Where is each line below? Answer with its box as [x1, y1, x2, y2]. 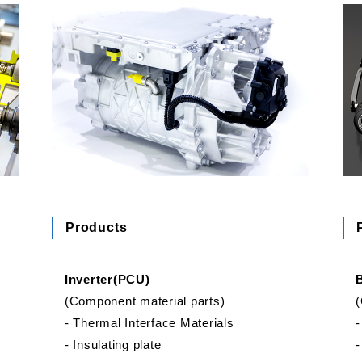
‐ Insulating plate [64, 338, 162, 352]
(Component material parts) [64, 294, 225, 309]
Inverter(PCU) [64, 272, 150, 287]
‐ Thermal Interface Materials [64, 316, 234, 330]
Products [65, 221, 128, 235]
